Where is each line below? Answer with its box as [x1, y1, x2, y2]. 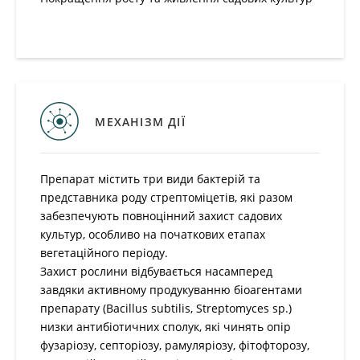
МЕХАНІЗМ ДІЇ [95, 113, 185, 129]
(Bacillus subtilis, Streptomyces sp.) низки [40, 282, 252, 297]
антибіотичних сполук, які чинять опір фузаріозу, [40, 301, 296, 316]
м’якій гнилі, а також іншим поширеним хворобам [40, 337, 301, 353]
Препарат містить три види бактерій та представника [40, 171, 320, 186]
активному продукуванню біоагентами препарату [40, 264, 301, 279]
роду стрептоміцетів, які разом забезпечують [40, 190, 277, 205]
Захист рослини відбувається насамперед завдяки [40, 245, 306, 260]
